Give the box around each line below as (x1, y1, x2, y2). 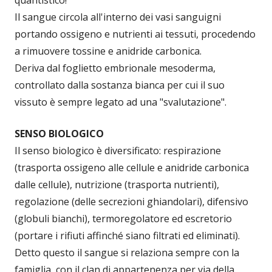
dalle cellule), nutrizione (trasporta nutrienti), (15, 177, 219, 191)
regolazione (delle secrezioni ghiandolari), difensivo (15, 194, 248, 208)
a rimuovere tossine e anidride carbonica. (15, 44, 202, 58)
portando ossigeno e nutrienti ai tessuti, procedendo (15, 27, 256, 41)
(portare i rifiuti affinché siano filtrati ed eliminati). (15, 228, 240, 242)
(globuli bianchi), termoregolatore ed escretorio (15, 211, 232, 225)
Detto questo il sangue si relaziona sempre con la (15, 245, 239, 259)
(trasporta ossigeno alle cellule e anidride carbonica (15, 160, 249, 174)
